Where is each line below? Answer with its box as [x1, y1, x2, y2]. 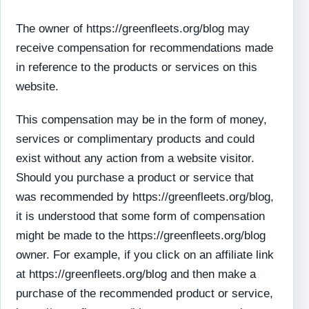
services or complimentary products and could [16, 132, 255, 146]
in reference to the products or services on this [16, 61, 258, 74]
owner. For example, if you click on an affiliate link [16, 248, 275, 261]
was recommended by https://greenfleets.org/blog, [16, 190, 275, 203]
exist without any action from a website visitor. [16, 152, 255, 165]
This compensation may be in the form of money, [16, 113, 268, 126]
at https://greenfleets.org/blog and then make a [16, 268, 257, 281]
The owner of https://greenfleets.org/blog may [16, 22, 250, 35]
